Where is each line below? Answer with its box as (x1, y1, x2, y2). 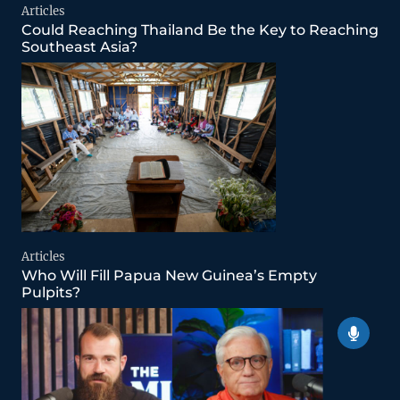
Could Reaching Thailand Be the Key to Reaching (21, 21, 379, 39)
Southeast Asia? (21, 38, 141, 56)
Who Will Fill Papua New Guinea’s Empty (21, 267, 317, 285)
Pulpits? (21, 284, 80, 302)
